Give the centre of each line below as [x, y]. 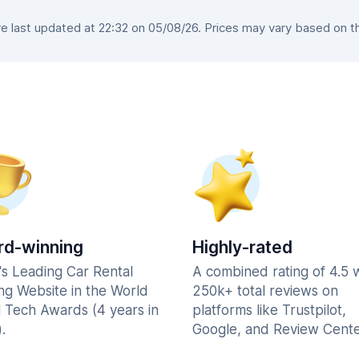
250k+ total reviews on [265, 291]
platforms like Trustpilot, [269, 310]
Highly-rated [242, 247]
